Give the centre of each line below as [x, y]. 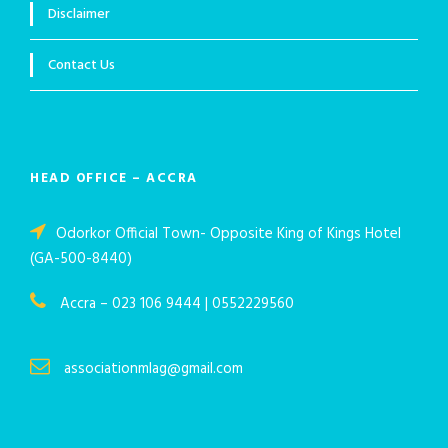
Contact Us [81, 66]
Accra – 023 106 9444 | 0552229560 [175, 304]
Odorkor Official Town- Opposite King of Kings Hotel [228, 234]
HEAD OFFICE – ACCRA [114, 179]
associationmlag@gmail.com [155, 369]
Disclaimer [79, 15]
